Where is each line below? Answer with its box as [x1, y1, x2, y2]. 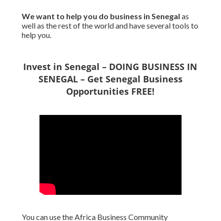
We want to [21, 11, 65, 21]
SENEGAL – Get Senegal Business [38, 73, 183, 85]
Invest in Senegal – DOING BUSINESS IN [23, 60, 198, 73]
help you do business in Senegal [66, 11, 180, 21]
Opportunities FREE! [66, 85, 155, 97]
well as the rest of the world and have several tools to [21, 20, 198, 30]
